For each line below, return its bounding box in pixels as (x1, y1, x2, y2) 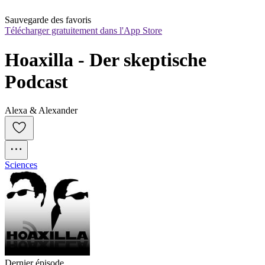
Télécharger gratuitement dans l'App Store (5, 25, 162, 36)
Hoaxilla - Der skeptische (5, 49, 206, 70)
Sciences (5, 160, 37, 170)
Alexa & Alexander (5, 105, 77, 116)
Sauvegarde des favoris (5, 15, 91, 25)
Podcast (5, 70, 68, 92)
